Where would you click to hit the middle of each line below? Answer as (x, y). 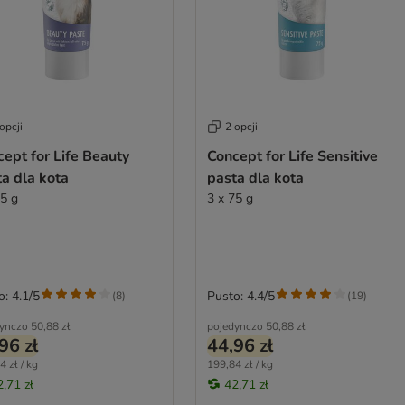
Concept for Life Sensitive (292, 156)
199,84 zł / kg (240, 364)
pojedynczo (235, 326)
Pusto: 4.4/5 (240, 296)
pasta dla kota (255, 178)
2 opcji (241, 126)
